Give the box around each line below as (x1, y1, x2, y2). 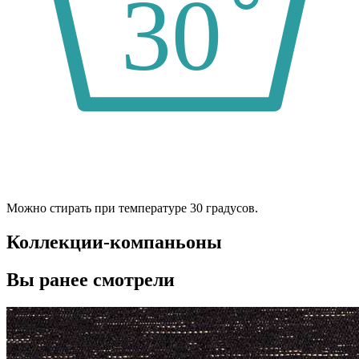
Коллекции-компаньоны (6, 231, 222, 252)
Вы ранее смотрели (6, 268, 175, 290)
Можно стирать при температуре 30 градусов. (6, 200, 258, 215)
